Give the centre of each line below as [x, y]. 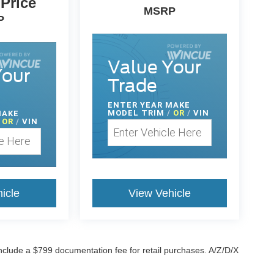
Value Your [154, 67]
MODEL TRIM [137, 113]
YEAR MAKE [165, 105]
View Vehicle [159, 193]
